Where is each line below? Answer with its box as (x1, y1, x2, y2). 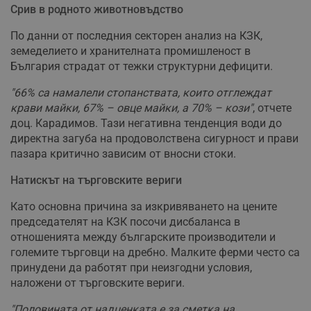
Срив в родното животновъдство (10, 3, 183, 17)
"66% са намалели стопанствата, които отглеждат (10, 86, 271, 100)
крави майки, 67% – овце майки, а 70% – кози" (10, 101, 253, 115)
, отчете (253, 101, 292, 115)
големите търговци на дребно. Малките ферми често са (10, 246, 300, 260)
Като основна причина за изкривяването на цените (10, 200, 277, 214)
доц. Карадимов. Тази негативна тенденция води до (10, 117, 282, 131)
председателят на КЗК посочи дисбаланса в (10, 215, 240, 229)
